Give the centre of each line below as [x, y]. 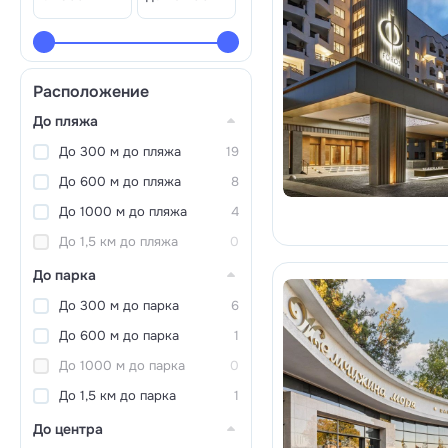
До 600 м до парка [119, 335]
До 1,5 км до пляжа [118, 241]
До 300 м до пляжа [120, 151]
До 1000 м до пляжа [123, 211]
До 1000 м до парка [122, 365]
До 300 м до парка [119, 305]
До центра [68, 429]
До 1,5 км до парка [117, 395]
